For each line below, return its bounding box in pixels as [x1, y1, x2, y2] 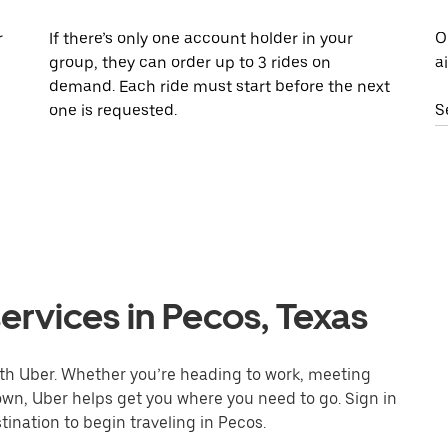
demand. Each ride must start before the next [49, 77, 391, 97]
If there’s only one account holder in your [49, 29, 354, 49]
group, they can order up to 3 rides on [49, 53, 332, 73]
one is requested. [49, 101, 178, 121]
